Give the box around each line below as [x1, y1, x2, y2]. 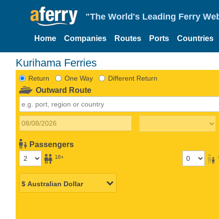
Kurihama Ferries [23, 56, 97, 69]
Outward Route [36, 86, 92, 94]
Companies [64, 34, 107, 43]
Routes [114, 34, 141, 43]
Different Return [108, 74, 157, 82]
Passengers [29, 140, 74, 149]
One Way [64, 74, 93, 82]
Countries [177, 34, 214, 43]
